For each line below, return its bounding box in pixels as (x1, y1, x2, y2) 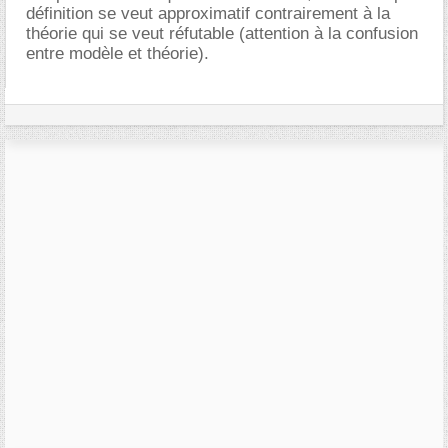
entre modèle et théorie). (26, 43, 209, 63)
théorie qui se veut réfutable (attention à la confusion (26, 23, 418, 43)
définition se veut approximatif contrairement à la (26, 3, 390, 23)
